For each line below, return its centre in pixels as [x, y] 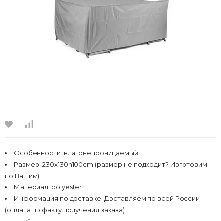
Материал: [33, 187]
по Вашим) [22, 175]
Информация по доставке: [59, 198]
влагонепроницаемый [101, 153]
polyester [67, 187]
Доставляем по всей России [152, 198]
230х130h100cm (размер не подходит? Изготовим [125, 164]
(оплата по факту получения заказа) [65, 209]
